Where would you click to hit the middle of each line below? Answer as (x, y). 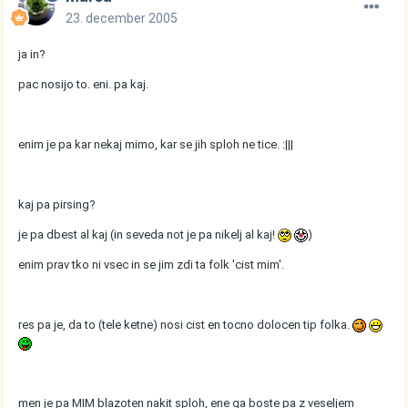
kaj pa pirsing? (57, 204)
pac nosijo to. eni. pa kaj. (84, 84)
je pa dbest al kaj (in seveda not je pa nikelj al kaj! (148, 234)
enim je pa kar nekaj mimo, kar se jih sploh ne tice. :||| (156, 144)
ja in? (32, 54)
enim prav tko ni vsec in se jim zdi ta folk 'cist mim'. (152, 264)
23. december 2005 (122, 18)
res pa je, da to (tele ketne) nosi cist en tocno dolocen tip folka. (186, 324)
